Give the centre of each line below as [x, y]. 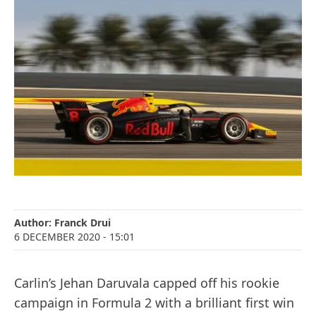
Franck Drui [83, 223]
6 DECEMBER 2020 [57, 237]
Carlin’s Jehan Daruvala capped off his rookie [147, 283]
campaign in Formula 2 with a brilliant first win [154, 303]
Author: [34, 223]
